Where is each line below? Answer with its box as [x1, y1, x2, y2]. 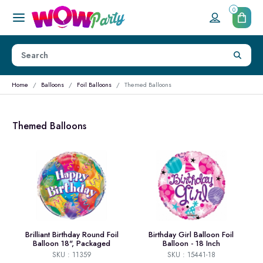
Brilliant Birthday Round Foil [25, 229, 119, 241]
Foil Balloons [77, 80, 112, 90]
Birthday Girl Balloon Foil [149, 229, 234, 241]
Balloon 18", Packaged [33, 238, 111, 249]
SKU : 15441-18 [167, 249, 215, 261]
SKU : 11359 [52, 249, 92, 261]
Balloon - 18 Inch [162, 238, 220, 249]
